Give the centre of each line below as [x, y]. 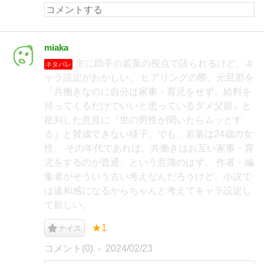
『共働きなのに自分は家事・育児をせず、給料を [148, 92]
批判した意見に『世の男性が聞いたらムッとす [143, 120]
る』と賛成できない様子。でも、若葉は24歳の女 [148, 134]
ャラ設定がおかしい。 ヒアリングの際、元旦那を [149, 77]
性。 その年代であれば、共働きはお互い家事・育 [149, 148]
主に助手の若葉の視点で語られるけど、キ [165, 63]
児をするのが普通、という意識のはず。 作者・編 [149, 162]
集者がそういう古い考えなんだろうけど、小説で [148, 176]
